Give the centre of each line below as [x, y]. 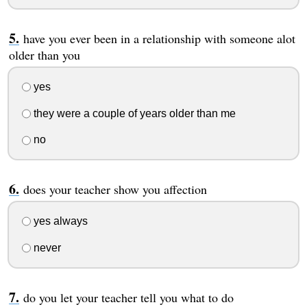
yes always [59, 221]
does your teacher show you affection [115, 189]
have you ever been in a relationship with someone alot [159, 39]
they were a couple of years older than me [133, 113]
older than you [44, 55]
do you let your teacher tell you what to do [128, 297]
